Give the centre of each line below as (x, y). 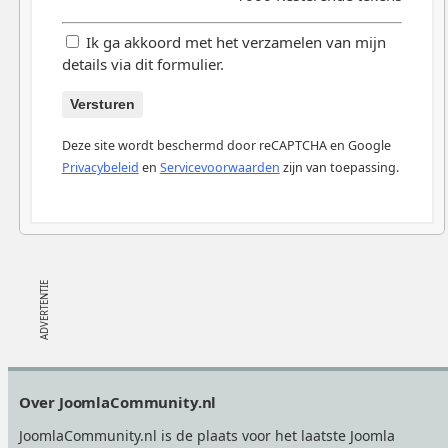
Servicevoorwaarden (219, 168)
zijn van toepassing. (339, 168)
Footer (38, 392)
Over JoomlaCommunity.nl (117, 401)
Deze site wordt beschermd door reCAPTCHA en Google (226, 146)
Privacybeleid (100, 168)
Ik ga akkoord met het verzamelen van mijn (233, 42)
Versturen (102, 104)
